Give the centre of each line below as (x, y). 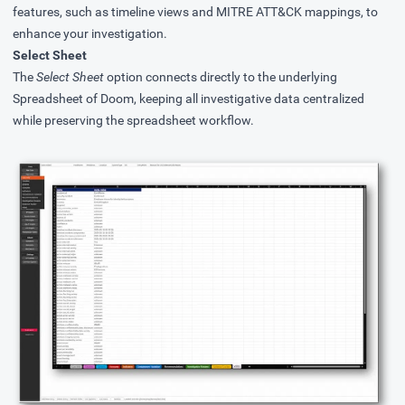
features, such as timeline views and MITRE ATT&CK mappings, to (195, 12)
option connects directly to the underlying (221, 77)
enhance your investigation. (90, 34)
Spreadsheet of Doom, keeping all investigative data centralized (188, 99)
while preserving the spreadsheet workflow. (133, 121)
